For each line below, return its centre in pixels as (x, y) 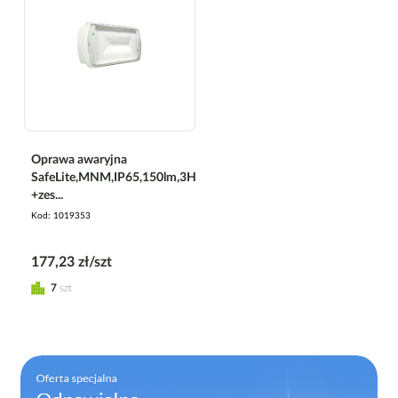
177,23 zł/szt (72, 262)
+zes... (47, 195)
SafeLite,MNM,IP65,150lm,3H (114, 177)
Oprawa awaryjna (79, 159)
